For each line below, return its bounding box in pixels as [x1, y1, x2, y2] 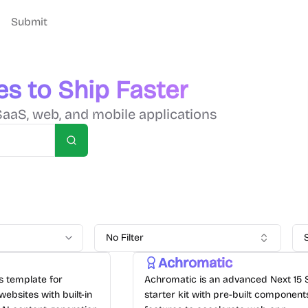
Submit [11, 15, 47, 28]
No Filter [106, 232, 144, 243]
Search [70, 140, 103, 152]
